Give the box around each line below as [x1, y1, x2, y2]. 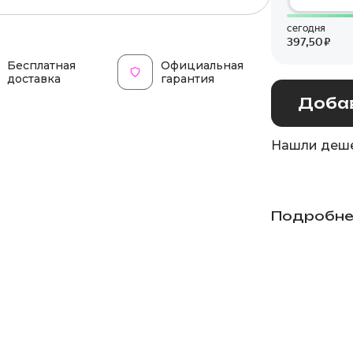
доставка [7, 71, 61, 86]
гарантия [161, 71, 214, 86]
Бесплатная [7, 58, 76, 72]
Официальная [161, 58, 243, 72]
